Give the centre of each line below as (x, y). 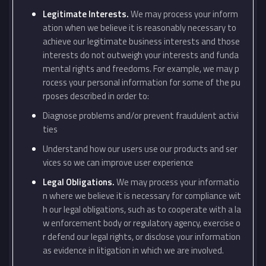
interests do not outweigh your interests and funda (141, 55)
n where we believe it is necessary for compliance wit (142, 196)
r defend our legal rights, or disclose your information (142, 237)
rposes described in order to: (96, 96)
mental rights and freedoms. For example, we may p (141, 69)
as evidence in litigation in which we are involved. (133, 250)
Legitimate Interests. (86, 14)
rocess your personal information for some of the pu (142, 82)
